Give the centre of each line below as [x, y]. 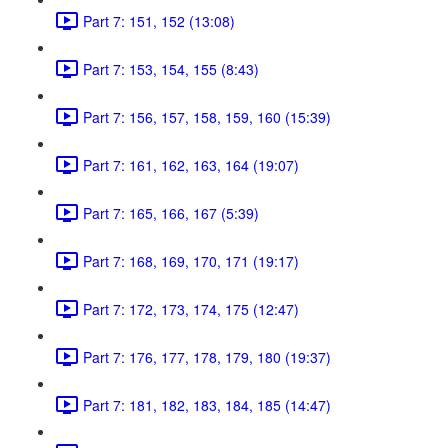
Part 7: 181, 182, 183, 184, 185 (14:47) [207, 404]
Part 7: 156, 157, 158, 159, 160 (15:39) [207, 116]
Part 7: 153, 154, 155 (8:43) [171, 68]
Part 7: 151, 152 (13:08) [159, 20]
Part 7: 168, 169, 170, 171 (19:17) [191, 260]
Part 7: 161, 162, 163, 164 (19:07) [191, 164]
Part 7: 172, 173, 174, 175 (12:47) [191, 308]
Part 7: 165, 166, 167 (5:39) [171, 212]
